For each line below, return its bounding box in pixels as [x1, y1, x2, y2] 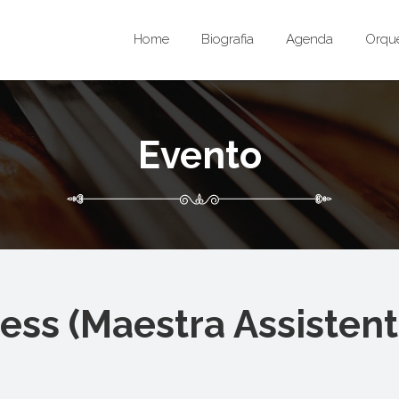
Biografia [201, 31, 254, 48]
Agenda [286, 31, 333, 48]
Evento [137, 134, 262, 177]
